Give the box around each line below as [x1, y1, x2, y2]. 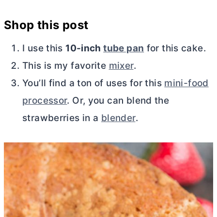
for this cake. [144, 42, 206, 54]
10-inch [65, 42, 104, 54]
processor [22, 94, 67, 106]
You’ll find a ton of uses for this [22, 77, 165, 89]
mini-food [164, 77, 209, 89]
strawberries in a [22, 112, 101, 124]
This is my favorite [22, 60, 109, 71]
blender [101, 112, 136, 124]
